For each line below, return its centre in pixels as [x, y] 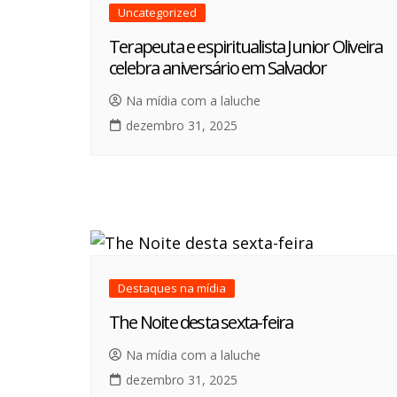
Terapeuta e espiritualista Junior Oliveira [246, 47]
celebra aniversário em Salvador [218, 68]
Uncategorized [157, 13]
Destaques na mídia [172, 288]
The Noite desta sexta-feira [201, 323]
